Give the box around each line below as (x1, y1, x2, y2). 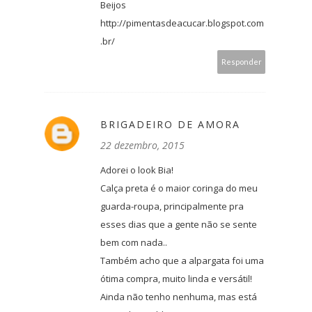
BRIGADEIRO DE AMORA (100, 118, 240, 132)
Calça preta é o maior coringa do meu (100, 182, 258, 195)
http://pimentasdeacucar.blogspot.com (100, 17, 264, 30)
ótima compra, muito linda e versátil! (100, 272, 252, 286)
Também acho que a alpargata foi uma (100, 254, 264, 267)
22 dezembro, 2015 (100, 139, 185, 153)
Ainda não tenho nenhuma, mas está (100, 290, 257, 304)
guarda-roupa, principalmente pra (100, 200, 244, 213)
